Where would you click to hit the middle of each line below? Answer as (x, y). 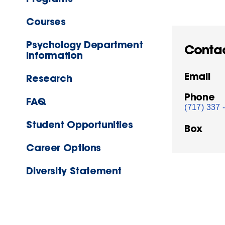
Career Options (64, 148)
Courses (46, 22)
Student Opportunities (80, 125)
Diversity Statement (74, 171)
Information (54, 55)
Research (49, 78)
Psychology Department (85, 45)
